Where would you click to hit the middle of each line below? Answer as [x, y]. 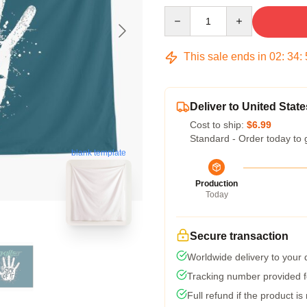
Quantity [182, 12]
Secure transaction [239, 236]
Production [217, 184]
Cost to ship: [218, 125]
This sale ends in [225, 57]
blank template [99, 152]
